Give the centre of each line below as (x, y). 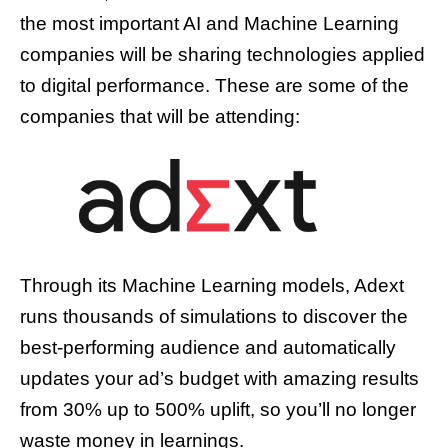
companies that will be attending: (160, 117)
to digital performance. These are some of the (214, 86)
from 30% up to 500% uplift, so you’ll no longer (218, 410)
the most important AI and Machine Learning (209, 24)
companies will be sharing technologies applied (222, 55)
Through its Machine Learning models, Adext (212, 286)
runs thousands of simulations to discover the (214, 317)
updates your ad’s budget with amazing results (219, 379)
